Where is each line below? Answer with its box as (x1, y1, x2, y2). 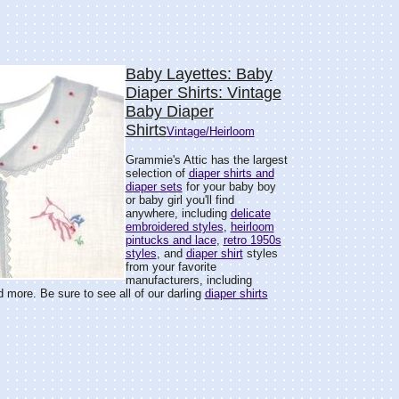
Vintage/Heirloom (166, 125, 255, 138)
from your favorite (125, 260, 216, 273)
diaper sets (125, 180, 183, 193)
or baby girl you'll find (125, 193, 234, 207)
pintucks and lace (125, 233, 216, 247)
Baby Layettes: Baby (125, 65, 273, 83)
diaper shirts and (188, 167, 274, 180)
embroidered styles (125, 220, 224, 233)
